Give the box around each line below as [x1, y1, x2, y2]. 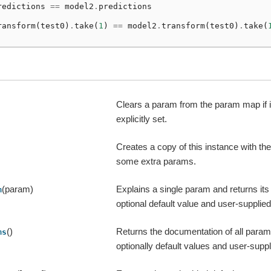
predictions [98, 1, 152, 11]
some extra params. [116, 156, 197, 167]
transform [161, 21, 205, 30]
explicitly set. [116, 114, 168, 125]
